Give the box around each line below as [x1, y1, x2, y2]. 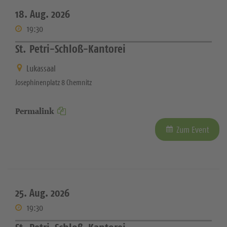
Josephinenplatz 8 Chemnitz [15, 78, 92, 87]
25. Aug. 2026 [15, 186, 69, 200]
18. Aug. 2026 [15, 7, 70, 21]
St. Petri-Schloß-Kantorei [15, 41, 126, 56]
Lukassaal [26, 63, 56, 74]
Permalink [15, 105, 54, 117]
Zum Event [176, 124, 209, 135]
